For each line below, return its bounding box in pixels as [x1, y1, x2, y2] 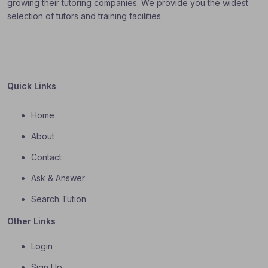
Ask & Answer [31, 173, 85, 184]
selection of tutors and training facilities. [7, 11, 163, 22]
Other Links [7, 216, 56, 227]
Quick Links [7, 81, 56, 92]
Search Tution [31, 194, 86, 205]
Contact [31, 152, 62, 163]
